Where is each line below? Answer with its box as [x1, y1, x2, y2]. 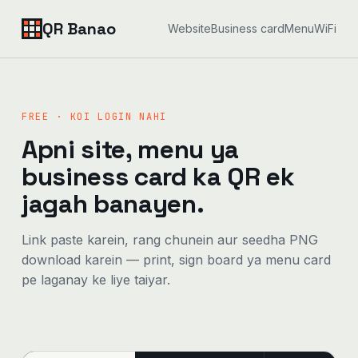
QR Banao [42, 18, 116, 39]
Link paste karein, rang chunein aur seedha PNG [21, 232, 318, 248]
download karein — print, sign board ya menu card [21, 252, 331, 268]
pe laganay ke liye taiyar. [21, 272, 170, 288]
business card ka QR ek [21, 161, 295, 193]
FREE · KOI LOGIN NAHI [21, 110, 168, 123]
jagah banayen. [21, 188, 205, 220]
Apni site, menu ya [21, 133, 240, 165]
